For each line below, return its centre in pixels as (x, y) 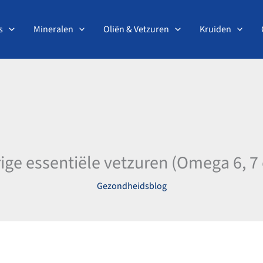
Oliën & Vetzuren (136, 29)
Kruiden (215, 29)
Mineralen (53, 29)
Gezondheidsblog (131, 186)
